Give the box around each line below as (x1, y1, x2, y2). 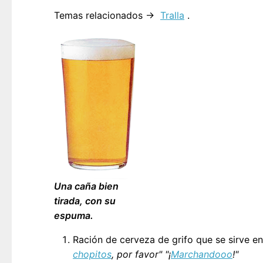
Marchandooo (171, 248, 232, 260)
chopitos (73, 248, 112, 260)
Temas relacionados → (54, 9, 157, 21)
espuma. (54, 209, 93, 221)
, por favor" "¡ (112, 248, 171, 260)
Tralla (160, 9, 184, 21)
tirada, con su (54, 194, 116, 207)
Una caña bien (54, 180, 119, 192)
